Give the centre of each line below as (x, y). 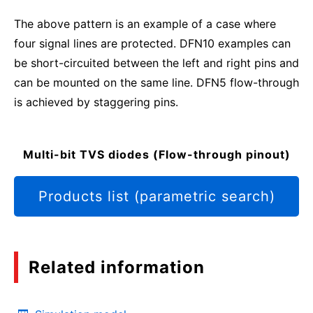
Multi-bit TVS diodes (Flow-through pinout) (156, 154)
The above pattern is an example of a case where (145, 24)
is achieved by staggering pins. (96, 102)
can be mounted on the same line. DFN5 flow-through (156, 82)
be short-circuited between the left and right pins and (156, 63)
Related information (117, 267)
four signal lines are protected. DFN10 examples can (152, 43)
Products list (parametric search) (156, 196)
